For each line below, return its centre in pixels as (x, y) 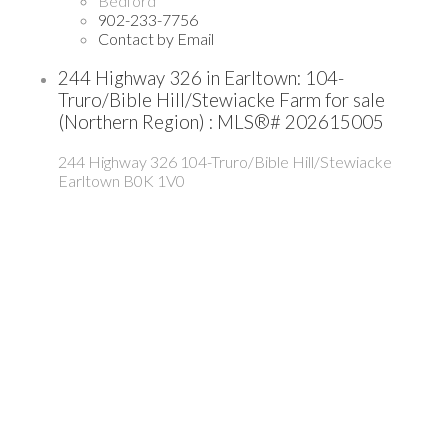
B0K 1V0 (154, 180)
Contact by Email (156, 39)
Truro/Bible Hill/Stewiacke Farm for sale (221, 100)
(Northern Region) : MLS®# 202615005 (221, 122)
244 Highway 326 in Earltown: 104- (201, 78)
